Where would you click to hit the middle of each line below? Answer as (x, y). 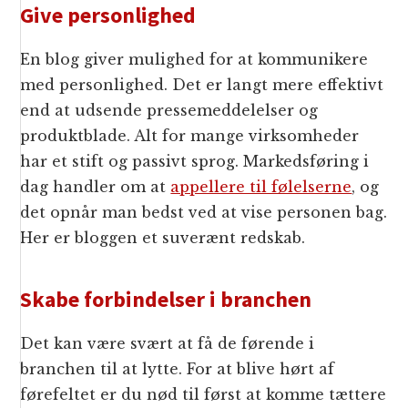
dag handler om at (96, 187)
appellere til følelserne (261, 187)
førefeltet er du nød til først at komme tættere (204, 395)
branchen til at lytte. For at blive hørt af (178, 369)
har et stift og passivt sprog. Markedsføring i (195, 162)
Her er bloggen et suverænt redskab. (163, 238)
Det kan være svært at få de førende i (168, 344)
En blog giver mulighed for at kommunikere (194, 60)
